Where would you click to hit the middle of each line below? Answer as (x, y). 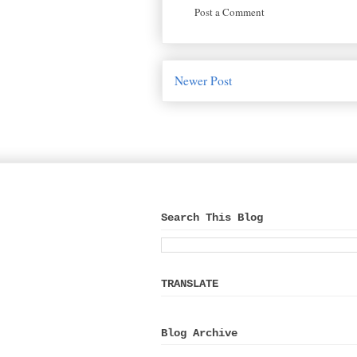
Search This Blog (212, 218)
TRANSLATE (190, 283)
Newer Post (203, 80)
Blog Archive (199, 333)
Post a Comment (229, 12)
